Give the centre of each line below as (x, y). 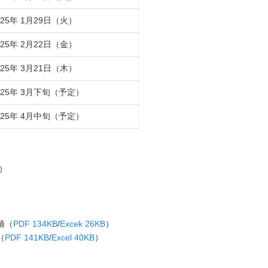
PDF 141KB (27, 237)
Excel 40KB (73, 237)
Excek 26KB (83, 224)
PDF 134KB (35, 224)
